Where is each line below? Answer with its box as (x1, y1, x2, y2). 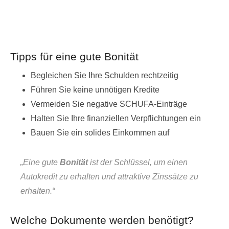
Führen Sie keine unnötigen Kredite (31, 85, 159, 94)
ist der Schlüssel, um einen (88, 157, 188, 167)
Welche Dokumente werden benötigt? (10, 214, 194, 226)
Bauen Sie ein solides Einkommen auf (31, 128, 169, 137)
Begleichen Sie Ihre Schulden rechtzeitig (31, 71, 178, 80)
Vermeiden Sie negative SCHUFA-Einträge (31, 99, 187, 108)
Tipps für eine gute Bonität (10, 50, 139, 62)
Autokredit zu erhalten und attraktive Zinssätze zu (20, 172, 198, 181)
